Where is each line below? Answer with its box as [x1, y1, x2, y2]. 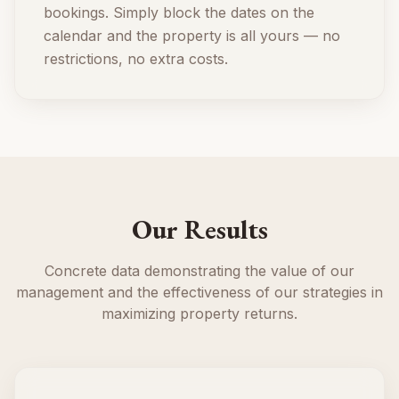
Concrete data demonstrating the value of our [45, 262, 354, 280]
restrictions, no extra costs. [44, 50, 228, 68]
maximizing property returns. [102, 305, 297, 322]
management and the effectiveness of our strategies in [16, 283, 383, 301]
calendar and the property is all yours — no [44, 27, 340, 45]
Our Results [131, 212, 268, 247]
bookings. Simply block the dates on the [44, 4, 314, 21]
